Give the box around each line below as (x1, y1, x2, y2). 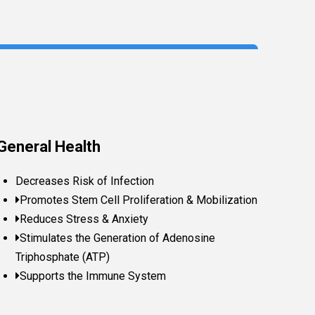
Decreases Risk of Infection (15, 174, 154, 188)
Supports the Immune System (19, 269, 166, 283)
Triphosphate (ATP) (15, 250, 110, 264)
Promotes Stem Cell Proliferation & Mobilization (19, 193, 257, 207)
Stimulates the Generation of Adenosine (19, 231, 215, 245)
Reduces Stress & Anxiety (19, 212, 148, 226)
